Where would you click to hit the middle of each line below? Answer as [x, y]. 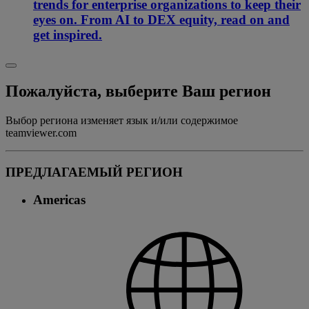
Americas [59, 200]
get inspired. [68, 35]
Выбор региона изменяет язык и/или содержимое [122, 120]
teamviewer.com [41, 132]
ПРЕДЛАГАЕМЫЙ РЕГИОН [94, 172]
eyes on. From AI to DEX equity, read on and [161, 20]
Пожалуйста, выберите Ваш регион [138, 91]
